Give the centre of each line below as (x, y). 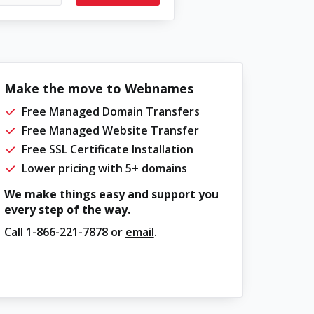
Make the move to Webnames (98, 88)
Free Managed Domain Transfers (110, 111)
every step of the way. (67, 210)
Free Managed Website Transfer (110, 130)
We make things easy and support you (111, 194)
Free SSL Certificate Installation (107, 149)
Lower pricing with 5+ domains (104, 168)
